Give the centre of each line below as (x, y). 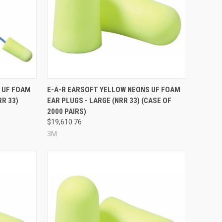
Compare (70, 85)
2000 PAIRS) (66, 111)
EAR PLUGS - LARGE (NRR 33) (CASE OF (109, 100)
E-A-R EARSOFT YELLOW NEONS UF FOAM (113, 89)
